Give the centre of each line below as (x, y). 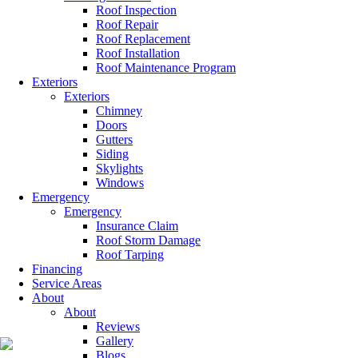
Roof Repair (127, 24)
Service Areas (67, 283)
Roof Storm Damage (148, 240)
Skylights (119, 168)
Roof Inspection (136, 10)
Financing (57, 269)
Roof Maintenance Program (166, 68)
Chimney (119, 111)
